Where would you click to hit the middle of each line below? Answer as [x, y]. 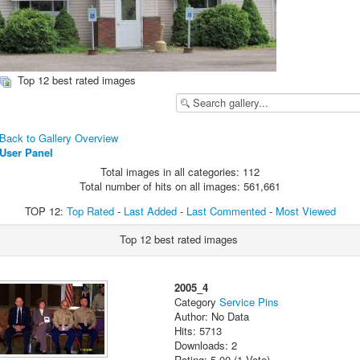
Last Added [150, 211]
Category [197, 302]
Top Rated [90, 211]
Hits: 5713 [198, 331]
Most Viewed [305, 211]
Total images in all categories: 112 [180, 172]
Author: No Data [212, 317]
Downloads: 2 [206, 346]
